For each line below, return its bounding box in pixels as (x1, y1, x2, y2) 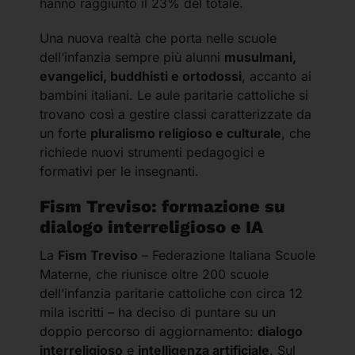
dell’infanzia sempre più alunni (40, 48, 224, 65)
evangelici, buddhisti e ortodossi (40, 67, 242, 84)
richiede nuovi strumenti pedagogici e (40, 143, 265, 160)
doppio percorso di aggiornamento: (40, 323, 258, 339)
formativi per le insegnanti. (40, 162, 199, 179)
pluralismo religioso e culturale (90, 124, 281, 141)
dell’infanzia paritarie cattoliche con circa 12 (40, 284, 303, 301)
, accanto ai (242, 67, 311, 84)
